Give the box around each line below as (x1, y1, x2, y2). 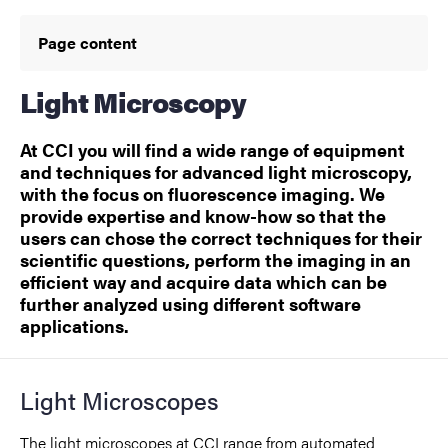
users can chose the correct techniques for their (20, 225, 422, 251)
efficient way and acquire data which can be (20, 269, 387, 295)
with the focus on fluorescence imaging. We (20, 181, 385, 207)
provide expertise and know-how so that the (20, 203, 386, 229)
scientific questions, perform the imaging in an (20, 247, 411, 273)
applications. (20, 313, 129, 339)
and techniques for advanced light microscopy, (20, 159, 412, 185)
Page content (38, 31, 137, 55)
